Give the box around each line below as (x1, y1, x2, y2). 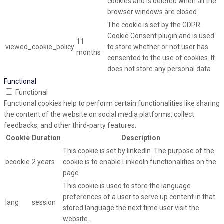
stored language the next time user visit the (63, 204, 199, 212)
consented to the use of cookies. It (107, 54, 215, 62)
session (32, 198, 56, 207)
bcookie (5, 158, 30, 166)
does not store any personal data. (107, 65, 212, 73)
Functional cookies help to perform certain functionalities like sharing (4, 99, 220, 108)
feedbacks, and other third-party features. (4, 121, 136, 130)
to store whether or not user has (107, 43, 208, 51)
